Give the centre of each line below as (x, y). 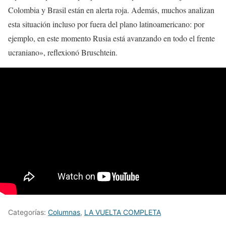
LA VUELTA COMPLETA (123, 212)
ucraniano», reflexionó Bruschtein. (63, 52)
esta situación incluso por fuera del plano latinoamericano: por (106, 24)
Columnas (64, 212)
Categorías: (28, 212)
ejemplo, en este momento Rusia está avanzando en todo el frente (111, 38)
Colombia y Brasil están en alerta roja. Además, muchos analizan (111, 10)
